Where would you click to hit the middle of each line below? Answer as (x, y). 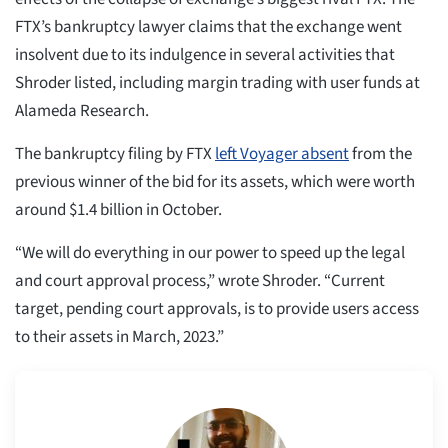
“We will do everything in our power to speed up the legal (210, 253)
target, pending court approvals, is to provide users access (217, 309)
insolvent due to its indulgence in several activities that (205, 55)
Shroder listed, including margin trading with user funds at (217, 83)
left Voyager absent (282, 154)
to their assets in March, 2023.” (119, 337)
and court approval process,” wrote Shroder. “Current (200, 281)
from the (380, 154)
